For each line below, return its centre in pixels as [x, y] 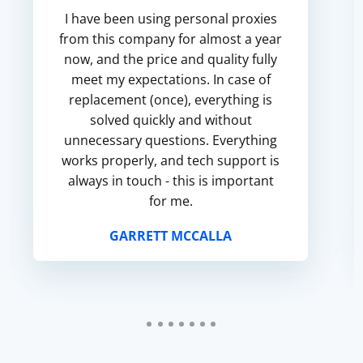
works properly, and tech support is [171, 160]
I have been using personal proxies [171, 19]
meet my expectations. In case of [171, 79]
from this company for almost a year [171, 39]
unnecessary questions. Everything [171, 140]
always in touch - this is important [171, 181]
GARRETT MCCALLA [171, 236]
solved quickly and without [171, 120]
